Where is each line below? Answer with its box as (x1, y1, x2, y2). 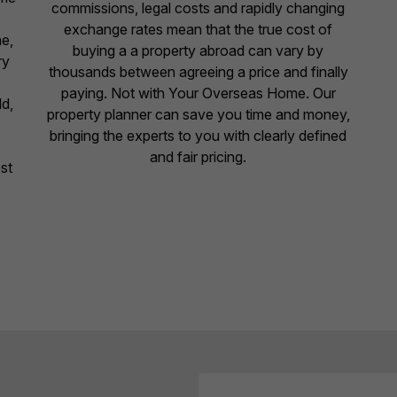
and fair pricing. (150, 148, 247, 167)
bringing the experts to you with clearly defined (50, 127, 347, 145)
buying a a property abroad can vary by (73, 42, 324, 60)
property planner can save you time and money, (46, 105, 350, 124)
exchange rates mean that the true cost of (64, 20, 333, 39)
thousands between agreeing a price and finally (48, 63, 348, 82)
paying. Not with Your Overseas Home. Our (60, 84, 336, 103)
